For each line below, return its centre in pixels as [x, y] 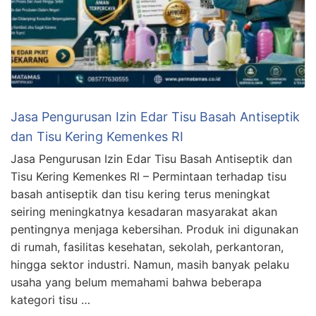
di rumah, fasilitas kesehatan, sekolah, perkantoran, [147, 247]
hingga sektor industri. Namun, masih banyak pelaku [150, 265]
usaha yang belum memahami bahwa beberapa [136, 282]
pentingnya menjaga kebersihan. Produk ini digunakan [154, 230]
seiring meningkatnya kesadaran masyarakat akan [144, 212]
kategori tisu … [50, 300]
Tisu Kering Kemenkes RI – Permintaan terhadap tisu [148, 177]
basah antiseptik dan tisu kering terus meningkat [140, 194]
